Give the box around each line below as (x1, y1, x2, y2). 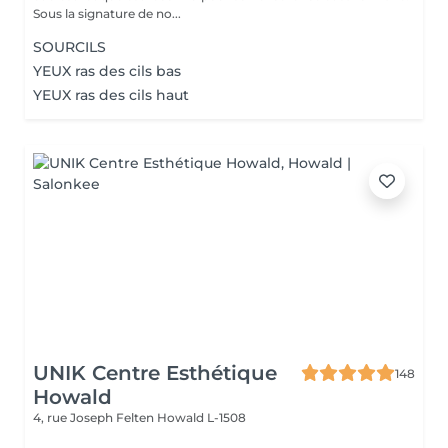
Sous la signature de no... (33, 6, 181, 21)
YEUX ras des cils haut (33, 86, 189, 104)
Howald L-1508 (157, 410, 246, 425)
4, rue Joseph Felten (33, 410, 157, 425)
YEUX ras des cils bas (33, 62, 181, 80)
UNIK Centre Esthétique (33, 361, 277, 385)
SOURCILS (33, 38, 106, 56)
